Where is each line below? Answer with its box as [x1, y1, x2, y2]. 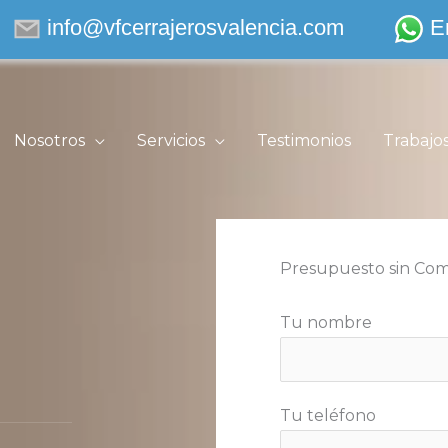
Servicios [137, 131, 205, 150]
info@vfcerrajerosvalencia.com [47, 15, 345, 40]
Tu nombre [280, 313, 372, 333]
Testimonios [257, 131, 351, 150]
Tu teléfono [280, 406, 376, 426]
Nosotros [14, 131, 85, 150]
